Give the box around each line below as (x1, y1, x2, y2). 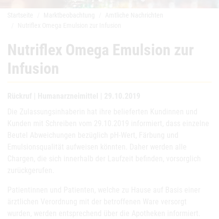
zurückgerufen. (7, 166, 54, 175)
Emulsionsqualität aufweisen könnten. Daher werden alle (7, 142, 187, 152)
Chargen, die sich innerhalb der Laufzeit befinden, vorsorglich (7, 154, 201, 163)
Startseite (7, 11, 33, 19)
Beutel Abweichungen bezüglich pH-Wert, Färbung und (7, 131, 178, 140)
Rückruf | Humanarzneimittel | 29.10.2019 (7, 91, 140, 101)
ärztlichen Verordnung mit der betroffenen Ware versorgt (7, 197, 187, 206)
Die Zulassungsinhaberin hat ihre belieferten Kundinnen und (7, 107, 197, 116)
